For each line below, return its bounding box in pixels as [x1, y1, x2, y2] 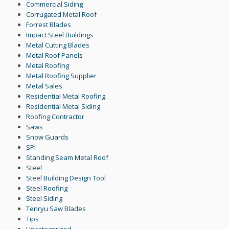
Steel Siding [26, 194, 63, 203]
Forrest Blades [26, 20, 72, 30]
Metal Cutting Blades [26, 40, 90, 50]
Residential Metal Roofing [26, 91, 106, 101]
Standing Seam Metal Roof [26, 153, 109, 163]
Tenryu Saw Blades [26, 204, 86, 214]
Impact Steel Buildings [26, 30, 94, 40]
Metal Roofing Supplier [26, 71, 97, 81]
